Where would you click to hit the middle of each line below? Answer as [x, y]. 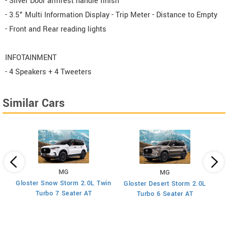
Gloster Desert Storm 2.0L [165, 184]
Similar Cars [34, 104]
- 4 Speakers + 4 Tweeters [48, 72]
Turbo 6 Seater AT [165, 194]
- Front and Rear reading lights [56, 30]
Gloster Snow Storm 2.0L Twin [64, 183]
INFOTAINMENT [31, 58]
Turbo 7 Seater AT [64, 194]
